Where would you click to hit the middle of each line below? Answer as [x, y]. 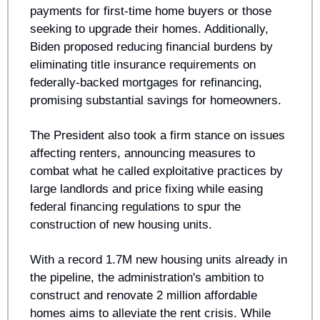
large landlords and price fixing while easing [146, 189]
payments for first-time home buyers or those [151, 11]
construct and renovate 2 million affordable [144, 296]
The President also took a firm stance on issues [157, 136]
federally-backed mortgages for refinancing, [146, 83]
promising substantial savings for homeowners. [156, 101]
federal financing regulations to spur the [135, 207]
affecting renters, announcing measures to [142, 154]
